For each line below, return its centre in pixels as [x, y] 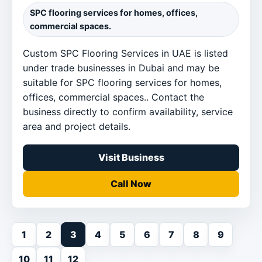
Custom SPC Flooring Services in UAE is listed [125, 53]
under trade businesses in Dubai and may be [121, 68]
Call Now [131, 183]
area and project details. [77, 126]
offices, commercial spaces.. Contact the [113, 97]
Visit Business [131, 157]
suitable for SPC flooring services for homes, [122, 82]
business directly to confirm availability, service [128, 111]
